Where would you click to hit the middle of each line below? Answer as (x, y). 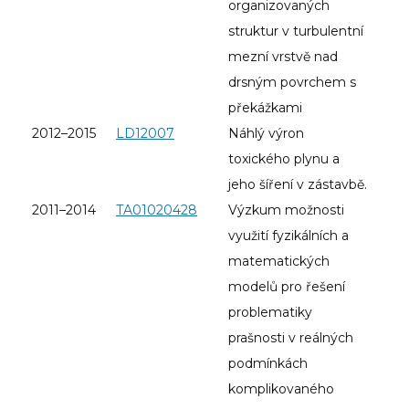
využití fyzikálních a (288, 235)
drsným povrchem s (292, 82)
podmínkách (268, 363)
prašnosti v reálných (291, 337)
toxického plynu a (284, 158)
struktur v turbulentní (296, 31)
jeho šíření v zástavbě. (298, 184)
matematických (279, 261)
